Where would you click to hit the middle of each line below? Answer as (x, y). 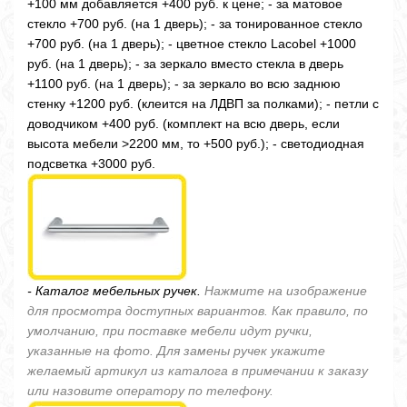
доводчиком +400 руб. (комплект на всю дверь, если (184, 124)
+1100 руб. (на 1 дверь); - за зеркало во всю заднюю (184, 84)
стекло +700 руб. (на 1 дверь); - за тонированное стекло (195, 24)
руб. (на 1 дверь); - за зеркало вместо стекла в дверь (185, 64)
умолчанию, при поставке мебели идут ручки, (170, 331)
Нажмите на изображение (286, 291)
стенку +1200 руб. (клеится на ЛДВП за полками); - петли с (203, 104)
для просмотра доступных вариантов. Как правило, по (198, 311)
